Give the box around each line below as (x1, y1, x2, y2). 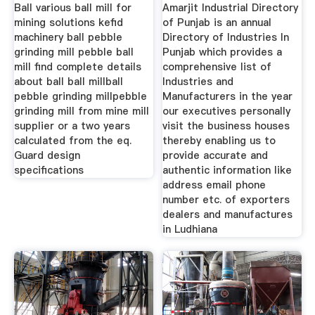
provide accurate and (162, 148, 269, 163)
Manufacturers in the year (162, 89, 293, 104)
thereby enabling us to (162, 134, 276, 148)
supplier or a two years (13, 119, 130, 134)
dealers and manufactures (162, 207, 293, 222)
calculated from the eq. (13, 134, 131, 148)
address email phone (162, 178, 266, 193)
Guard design (13, 148, 80, 163)
